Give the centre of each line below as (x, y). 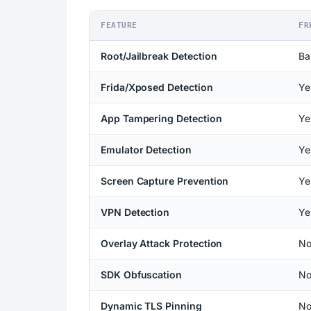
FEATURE (119, 25)
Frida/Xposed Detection (157, 87)
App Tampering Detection (161, 118)
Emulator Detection (146, 149)
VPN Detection (135, 212)
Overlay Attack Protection (162, 243)
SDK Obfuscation (142, 274)
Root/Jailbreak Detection (159, 56)
